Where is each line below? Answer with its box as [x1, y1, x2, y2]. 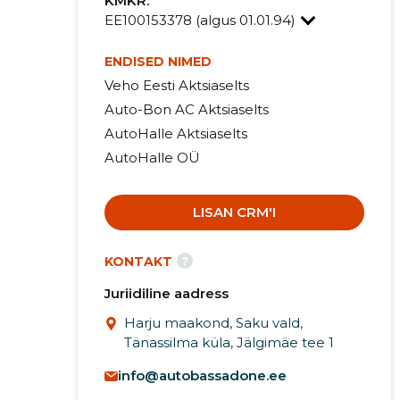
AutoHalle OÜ [104, 149, 200, 167]
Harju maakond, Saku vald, [123, 314, 303, 332]
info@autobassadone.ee [117, 367, 287, 385]
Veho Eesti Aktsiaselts [104, 77, 249, 95]
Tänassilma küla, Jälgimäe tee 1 [123, 334, 334, 352]
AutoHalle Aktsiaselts [104, 125, 247, 143]
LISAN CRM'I [192, 204, 276, 221]
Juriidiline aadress [104, 285, 229, 303]
